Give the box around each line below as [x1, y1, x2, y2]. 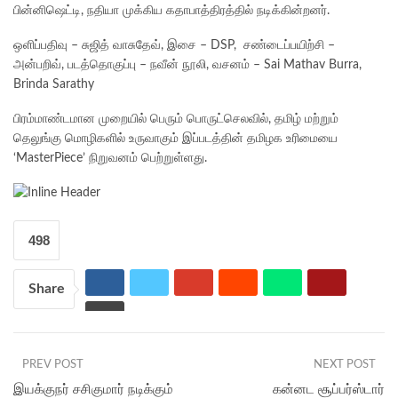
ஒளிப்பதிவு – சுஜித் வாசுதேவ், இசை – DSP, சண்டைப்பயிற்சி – [13, 38, 335, 52]
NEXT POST [314, 359, 376, 371]
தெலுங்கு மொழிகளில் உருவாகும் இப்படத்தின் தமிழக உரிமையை [13, 131, 338, 145]
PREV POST [22, 359, 84, 371]
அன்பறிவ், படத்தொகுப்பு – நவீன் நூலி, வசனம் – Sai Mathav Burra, [13, 58, 362, 71]
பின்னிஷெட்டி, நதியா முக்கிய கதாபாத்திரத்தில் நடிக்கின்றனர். [13, 4, 330, 17]
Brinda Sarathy [13, 77, 94, 91]
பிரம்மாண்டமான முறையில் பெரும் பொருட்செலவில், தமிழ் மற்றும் [13, 112, 338, 125]
